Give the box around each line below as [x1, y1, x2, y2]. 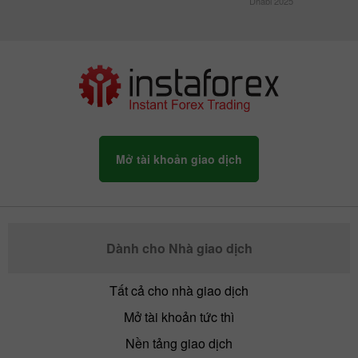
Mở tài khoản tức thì [124, 308, 234, 327]
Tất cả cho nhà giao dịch [109, 281, 249, 300]
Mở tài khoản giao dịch [116, 151, 242, 168]
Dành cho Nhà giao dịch [105, 239, 253, 258]
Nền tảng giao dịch [125, 334, 233, 353]
